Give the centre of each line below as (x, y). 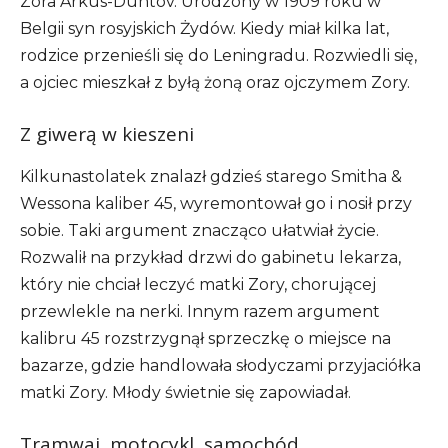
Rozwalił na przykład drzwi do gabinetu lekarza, (210, 257)
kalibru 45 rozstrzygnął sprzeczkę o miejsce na (205, 338)
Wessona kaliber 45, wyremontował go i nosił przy (216, 203)
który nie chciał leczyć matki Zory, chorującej (198, 284)
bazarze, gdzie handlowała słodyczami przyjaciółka (220, 365)
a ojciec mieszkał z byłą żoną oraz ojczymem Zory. (215, 82)
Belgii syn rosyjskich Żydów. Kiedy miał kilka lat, (204, 28)
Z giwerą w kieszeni (107, 133)
